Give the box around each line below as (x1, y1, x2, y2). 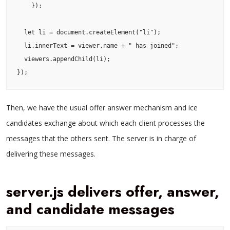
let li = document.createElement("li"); (17, 28, 24, 36)
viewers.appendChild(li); (17, 55, 24, 63)
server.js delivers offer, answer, (6, 181, 219, 202)
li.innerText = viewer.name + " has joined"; (17, 42, 24, 49)
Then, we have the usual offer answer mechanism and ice (6, 102, 198, 112)
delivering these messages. (6, 148, 95, 159)
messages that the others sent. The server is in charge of (6, 133, 196, 143)
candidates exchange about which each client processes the (6, 118, 205, 128)
